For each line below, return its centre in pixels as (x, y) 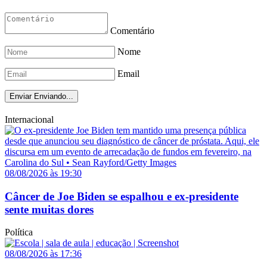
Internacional (29, 119)
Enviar (21, 97)
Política (19, 232)
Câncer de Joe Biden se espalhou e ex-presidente (122, 196)
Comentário (132, 31)
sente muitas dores (49, 209)
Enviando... (54, 97)
